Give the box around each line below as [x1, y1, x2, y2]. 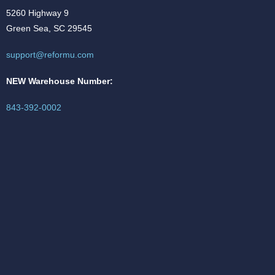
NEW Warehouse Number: [6, 76, 113, 87]
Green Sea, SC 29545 [6, 23, 92, 34]
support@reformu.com [6, 50, 94, 60]
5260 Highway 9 [6, 8, 69, 18]
